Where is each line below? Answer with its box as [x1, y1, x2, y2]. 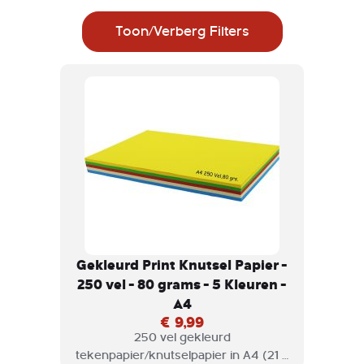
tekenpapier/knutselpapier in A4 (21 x [76, 348, 288, 362]
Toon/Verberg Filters [115, 23, 249, 39]
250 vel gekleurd [133, 330, 231, 344]
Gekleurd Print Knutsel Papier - [76, 253, 288, 275]
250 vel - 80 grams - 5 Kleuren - [77, 273, 287, 294]
